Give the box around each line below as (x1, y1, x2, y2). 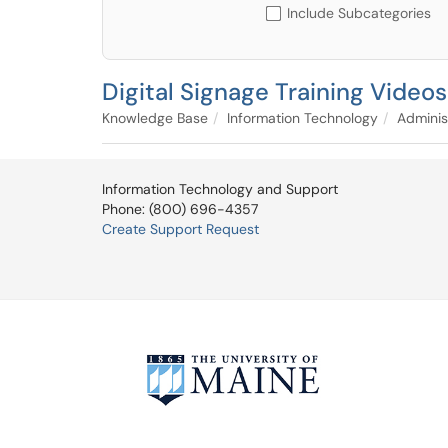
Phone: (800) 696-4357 (102, 200, 258, 218)
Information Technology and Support (102, 180, 338, 198)
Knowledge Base (102, 109, 208, 127)
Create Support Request (102, 220, 259, 238)
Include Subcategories (287, 4, 431, 22)
